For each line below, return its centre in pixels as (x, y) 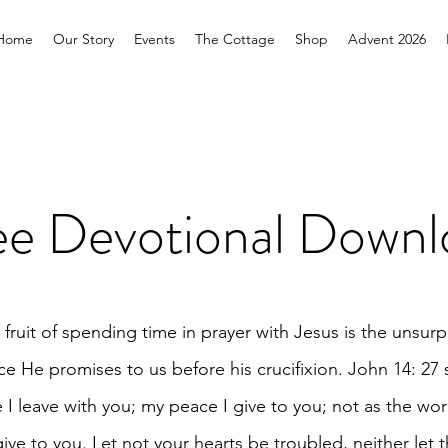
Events (154, 39)
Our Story (83, 39)
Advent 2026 (387, 39)
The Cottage (235, 39)
